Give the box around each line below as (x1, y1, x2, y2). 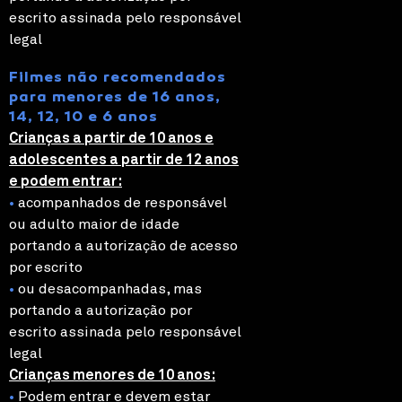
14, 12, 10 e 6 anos (9, 109, 158, 125)
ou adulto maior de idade (9, 216, 179, 232)
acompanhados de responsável (14, 195, 227, 210)
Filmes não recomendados (9, 70, 226, 85)
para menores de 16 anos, (9, 90, 221, 105)
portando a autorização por (9, 302, 192, 318)
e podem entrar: (9, 173, 122, 188)
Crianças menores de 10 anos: (9, 367, 215, 382)
